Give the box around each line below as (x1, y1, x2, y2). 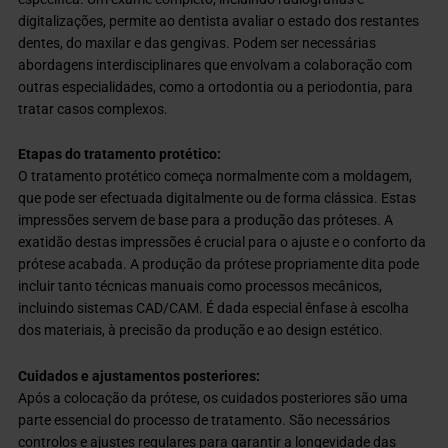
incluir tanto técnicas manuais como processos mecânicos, (18, 278, 383, 295)
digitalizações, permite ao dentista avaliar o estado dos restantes (18, 12, 420, 29)
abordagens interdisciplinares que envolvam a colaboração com (18, 56, 413, 73)
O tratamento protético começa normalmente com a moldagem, (18, 168, 413, 185)
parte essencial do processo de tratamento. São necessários (18, 412, 391, 429)
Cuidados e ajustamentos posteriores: (18, 368, 261, 385)
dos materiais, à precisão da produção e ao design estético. (18, 322, 384, 339)
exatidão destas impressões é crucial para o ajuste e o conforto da (18, 234, 427, 251)
